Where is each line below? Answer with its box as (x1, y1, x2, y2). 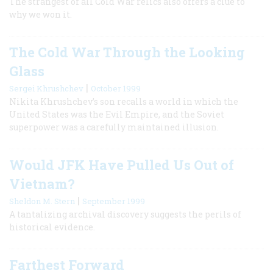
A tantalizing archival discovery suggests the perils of (9, 208, 241, 220)
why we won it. (9, 8, 72, 20)
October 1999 (91, 82, 141, 94)
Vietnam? (9, 174, 75, 193)
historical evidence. (9, 221, 95, 233)
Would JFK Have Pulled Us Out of (9, 155, 234, 174)
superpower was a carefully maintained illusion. (9, 121, 219, 133)
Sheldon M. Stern (9, 195, 75, 207)
